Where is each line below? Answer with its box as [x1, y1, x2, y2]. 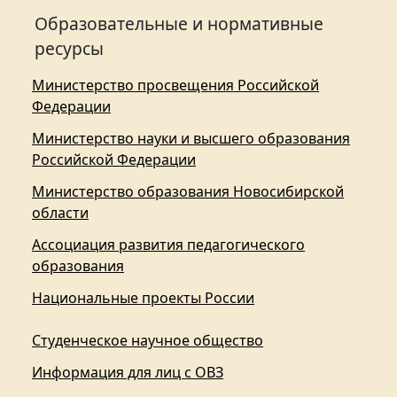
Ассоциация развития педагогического [32, 235, 305, 255]
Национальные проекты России [32, 288, 254, 308]
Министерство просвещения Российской [32, 75, 319, 96]
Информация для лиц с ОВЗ [32, 362, 223, 383]
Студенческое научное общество [32, 331, 263, 351]
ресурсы [35, 36, 104, 61]
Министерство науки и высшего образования [32, 128, 350, 149]
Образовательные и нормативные [35, 12, 323, 36]
